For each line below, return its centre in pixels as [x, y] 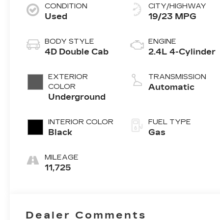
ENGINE [163, 41]
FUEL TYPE [170, 122]
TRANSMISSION [178, 77]
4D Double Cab [77, 52]
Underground [77, 97]
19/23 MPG [173, 16]
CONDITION [66, 6]
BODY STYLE [70, 41]
